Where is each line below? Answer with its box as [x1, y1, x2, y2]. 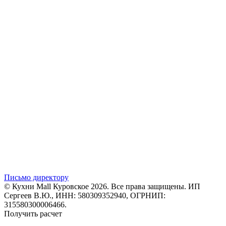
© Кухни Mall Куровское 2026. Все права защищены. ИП [4, 182, 200, 191]
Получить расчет [4, 209, 62, 218]
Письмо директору [4, 173, 69, 182]
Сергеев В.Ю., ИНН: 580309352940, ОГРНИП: [4, 191, 165, 200]
